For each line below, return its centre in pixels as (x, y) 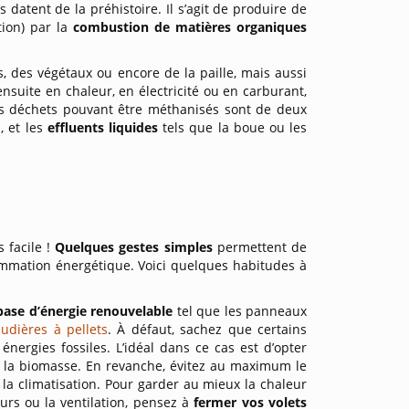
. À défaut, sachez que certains (207, 329)
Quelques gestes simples (136, 247)
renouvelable (134, 311)
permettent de (262, 247)
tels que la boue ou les (235, 127)
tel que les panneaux (242, 311)
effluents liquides (105, 127)
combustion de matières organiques (190, 27)
